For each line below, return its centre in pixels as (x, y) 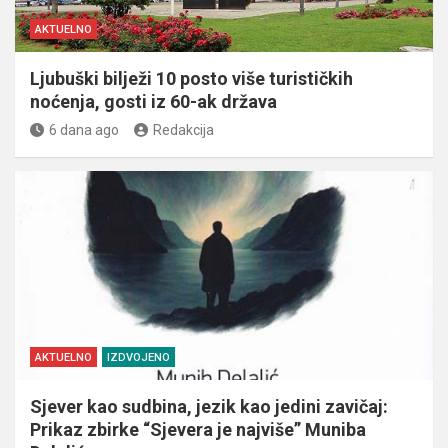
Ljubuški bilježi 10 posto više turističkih (191, 78)
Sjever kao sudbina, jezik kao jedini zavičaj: (209, 406)
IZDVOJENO (138, 357)
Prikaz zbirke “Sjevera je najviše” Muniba (198, 429)
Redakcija (183, 129)
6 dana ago (84, 129)
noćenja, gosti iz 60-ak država (153, 101)
